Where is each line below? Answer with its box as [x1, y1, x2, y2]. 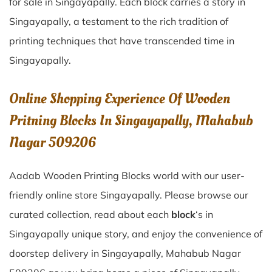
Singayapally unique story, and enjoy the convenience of [9, 228, 262, 240]
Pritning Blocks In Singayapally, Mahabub [9, 110, 253, 131]
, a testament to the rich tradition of [69, 15, 228, 27]
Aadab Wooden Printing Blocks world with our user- [9, 169, 245, 182]
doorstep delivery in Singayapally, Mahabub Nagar [9, 247, 241, 259]
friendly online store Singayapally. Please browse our [9, 189, 248, 201]
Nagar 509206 [9, 132, 96, 152]
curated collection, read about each [9, 208, 171, 220]
